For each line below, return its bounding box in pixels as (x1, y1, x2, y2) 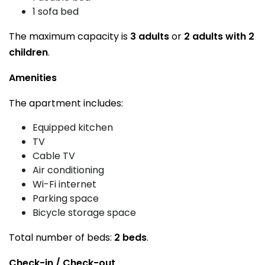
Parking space (33, 192, 99, 205)
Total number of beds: (9, 231, 114, 244)
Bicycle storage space (33, 206, 136, 219)
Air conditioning (33, 163, 104, 177)
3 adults (130, 30, 169, 43)
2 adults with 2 (184, 30, 254, 43)
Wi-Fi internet (33, 177, 96, 191)
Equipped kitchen (33, 121, 113, 134)
